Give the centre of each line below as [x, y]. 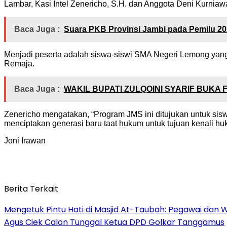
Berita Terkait [31, 188]
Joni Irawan [25, 140]
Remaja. [19, 63]
